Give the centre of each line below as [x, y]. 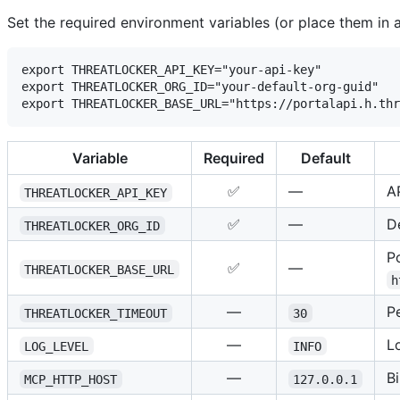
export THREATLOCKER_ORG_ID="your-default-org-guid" [200, 87]
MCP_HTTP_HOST [71, 379]
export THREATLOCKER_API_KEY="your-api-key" [171, 70]
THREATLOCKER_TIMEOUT [96, 313]
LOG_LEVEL [57, 346]
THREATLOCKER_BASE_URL [100, 269]
